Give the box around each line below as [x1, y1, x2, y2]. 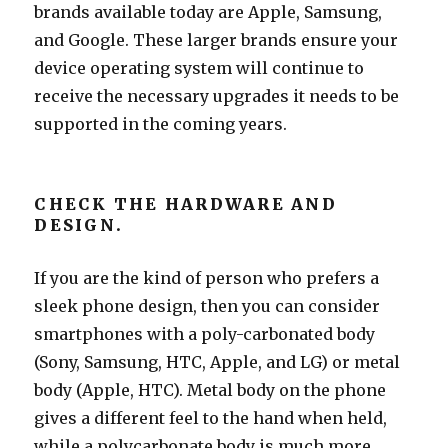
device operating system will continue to [34, 57, 365, 78]
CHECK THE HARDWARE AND [34, 193, 337, 214]
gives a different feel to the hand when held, [34, 407, 388, 428]
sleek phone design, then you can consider [34, 295, 381, 316]
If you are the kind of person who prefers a [34, 267, 380, 288]
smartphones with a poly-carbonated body [34, 323, 376, 344]
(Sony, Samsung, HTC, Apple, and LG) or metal [34, 351, 401, 372]
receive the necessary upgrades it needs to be [34, 85, 400, 106]
